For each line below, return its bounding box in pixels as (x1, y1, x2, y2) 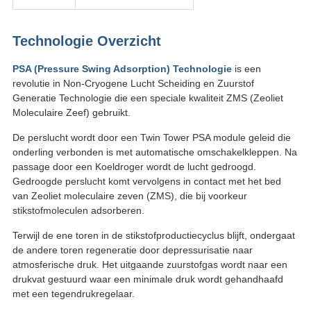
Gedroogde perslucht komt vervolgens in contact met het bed (12, 176, 281, 187)
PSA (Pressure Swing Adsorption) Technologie (12, 63, 232, 75)
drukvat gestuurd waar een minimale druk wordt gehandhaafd (12, 274, 283, 285)
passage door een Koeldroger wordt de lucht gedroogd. (12, 161, 256, 173)
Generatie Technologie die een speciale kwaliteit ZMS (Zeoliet (12, 92, 283, 104)
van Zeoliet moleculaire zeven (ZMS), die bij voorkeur (12, 190, 247, 202)
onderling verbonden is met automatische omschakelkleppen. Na (12, 146, 297, 158)
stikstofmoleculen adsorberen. (12, 205, 144, 217)
